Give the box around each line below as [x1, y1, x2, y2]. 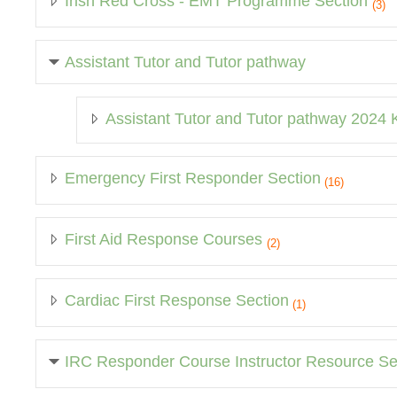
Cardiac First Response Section [65, 291, 289, 309]
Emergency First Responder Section [65, 168, 321, 187]
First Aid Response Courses [65, 230, 267, 248]
